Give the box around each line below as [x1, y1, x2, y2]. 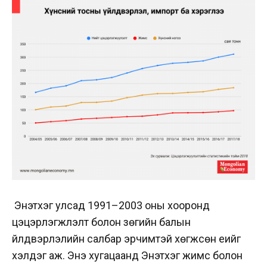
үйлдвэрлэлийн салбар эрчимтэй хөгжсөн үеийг [12, 232, 241, 245]
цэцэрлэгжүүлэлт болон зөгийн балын [12, 215, 191, 228]
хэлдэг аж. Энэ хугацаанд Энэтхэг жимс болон [12, 249, 243, 262]
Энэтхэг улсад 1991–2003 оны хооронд [14, 198, 210, 212]
